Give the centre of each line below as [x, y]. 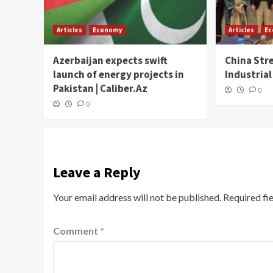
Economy [108, 30]
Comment [76, 231]
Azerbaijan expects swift [110, 61]
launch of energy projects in [119, 75]
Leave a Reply [97, 172]
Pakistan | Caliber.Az [100, 89]
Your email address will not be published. [137, 197]
